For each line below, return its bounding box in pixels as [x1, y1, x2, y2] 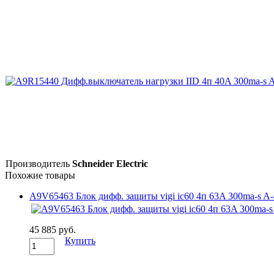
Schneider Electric [72, 158, 148, 169]
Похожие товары [5, 169, 75, 180]
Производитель [6, 158, 70, 169]
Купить [65, 235, 95, 246]
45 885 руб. [29, 224, 76, 235]
